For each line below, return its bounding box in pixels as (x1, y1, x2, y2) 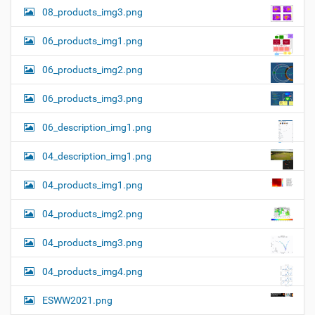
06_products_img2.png (42, 64, 143, 76)
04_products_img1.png (42, 179, 143, 191)
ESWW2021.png (42, 295, 112, 307)
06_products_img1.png (42, 35, 143, 47)
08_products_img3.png (42, 6, 143, 18)
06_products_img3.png (42, 93, 143, 105)
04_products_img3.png (42, 237, 143, 249)
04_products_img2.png (42, 208, 143, 220)
